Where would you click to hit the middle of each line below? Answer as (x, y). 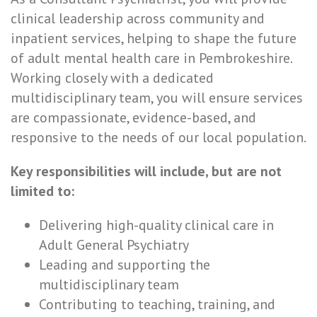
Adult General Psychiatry (114, 245)
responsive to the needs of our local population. (158, 137)
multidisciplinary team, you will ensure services (157, 98)
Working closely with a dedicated (112, 78)
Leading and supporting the (125, 265)
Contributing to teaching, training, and (157, 304)
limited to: (42, 191)
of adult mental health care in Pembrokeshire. (151, 58)
